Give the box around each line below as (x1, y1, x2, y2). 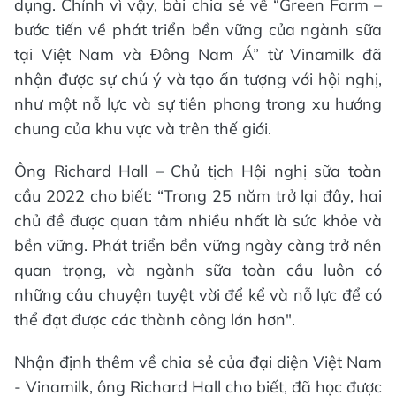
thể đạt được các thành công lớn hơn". (14, 309, 295, 330)
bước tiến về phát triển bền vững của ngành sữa (14, 19, 382, 40)
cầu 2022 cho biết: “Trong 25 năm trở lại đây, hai (14, 186, 382, 206)
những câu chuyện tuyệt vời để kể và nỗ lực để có (14, 285, 382, 305)
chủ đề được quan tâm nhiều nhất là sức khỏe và (14, 210, 382, 231)
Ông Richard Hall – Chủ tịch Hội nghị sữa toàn (14, 161, 382, 181)
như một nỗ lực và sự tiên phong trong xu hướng (14, 94, 382, 114)
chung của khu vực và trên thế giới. (14, 118, 271, 139)
